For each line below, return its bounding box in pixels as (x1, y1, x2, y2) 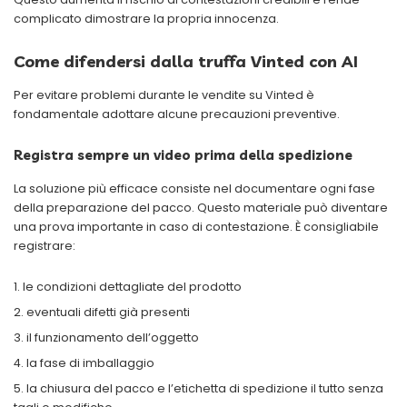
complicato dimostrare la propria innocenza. (14, 11, 279, 27)
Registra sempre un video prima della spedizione (14, 146, 352, 164)
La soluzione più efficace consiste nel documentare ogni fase (14, 180, 375, 196)
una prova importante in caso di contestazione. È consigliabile (14, 218, 379, 234)
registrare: (14, 237, 75, 253)
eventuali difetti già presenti (26, 303, 190, 320)
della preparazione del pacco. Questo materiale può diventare (14, 199, 388, 215)
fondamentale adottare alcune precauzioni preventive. (14, 106, 340, 123)
